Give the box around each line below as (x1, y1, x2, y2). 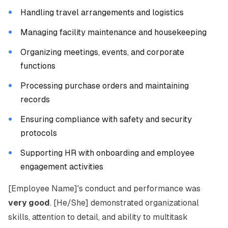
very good (8, 198, 50, 208)
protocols (20, 128, 57, 138)
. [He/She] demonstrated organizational (50, 198, 199, 208)
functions (20, 61, 55, 71)
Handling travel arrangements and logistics (20, 8, 184, 17)
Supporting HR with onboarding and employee (20, 148, 194, 158)
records (20, 95, 50, 104)
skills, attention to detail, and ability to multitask (8, 212, 188, 222)
